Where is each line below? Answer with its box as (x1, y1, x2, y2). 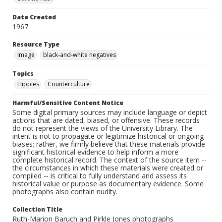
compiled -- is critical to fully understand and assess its (12, 171, 187, 181)
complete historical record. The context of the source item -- (12, 155, 207, 165)
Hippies (17, 80, 39, 89)
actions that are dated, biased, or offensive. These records (12, 115, 200, 125)
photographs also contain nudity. (12, 187, 117, 197)
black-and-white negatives (43, 51, 116, 59)
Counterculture (48, 80, 90, 89)
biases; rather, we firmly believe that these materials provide (12, 139, 205, 149)
